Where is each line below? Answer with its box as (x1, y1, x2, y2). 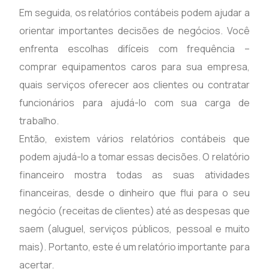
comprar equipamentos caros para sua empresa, (19, 59, 250, 73)
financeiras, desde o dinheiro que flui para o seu (19, 186, 250, 199)
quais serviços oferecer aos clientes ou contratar (19, 77, 250, 91)
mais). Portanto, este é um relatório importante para (19, 240, 250, 253)
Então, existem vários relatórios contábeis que (19, 131, 250, 145)
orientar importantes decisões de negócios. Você (19, 23, 250, 37)
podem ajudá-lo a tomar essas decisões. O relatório (19, 150, 250, 163)
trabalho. (19, 113, 59, 127)
